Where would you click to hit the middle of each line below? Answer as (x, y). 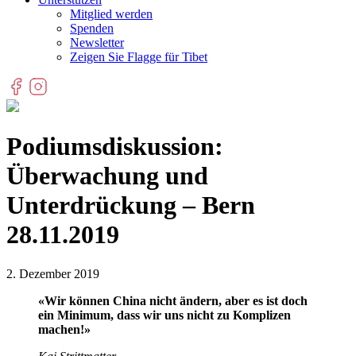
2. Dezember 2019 (53, 273)
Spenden (92, 28)
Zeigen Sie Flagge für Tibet (139, 57)
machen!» (64, 329)
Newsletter (97, 43)
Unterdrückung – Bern (131, 205)
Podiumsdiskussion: (115, 147)
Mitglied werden (111, 14)
